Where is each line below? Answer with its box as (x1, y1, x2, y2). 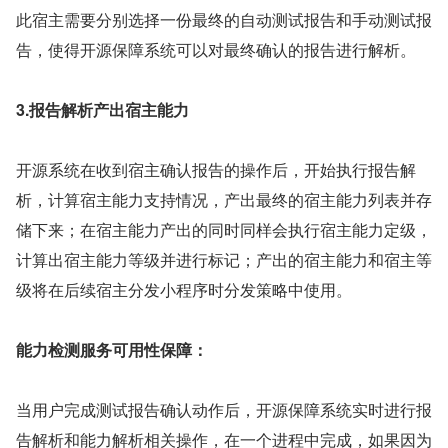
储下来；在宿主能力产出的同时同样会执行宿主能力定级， (16, 217, 432, 241)
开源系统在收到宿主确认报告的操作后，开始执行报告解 (16, 157, 416, 181)
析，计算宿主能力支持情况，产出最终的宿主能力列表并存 (16, 187, 432, 211)
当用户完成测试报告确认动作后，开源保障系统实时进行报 (16, 397, 432, 421)
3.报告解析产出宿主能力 (16, 97, 189, 121)
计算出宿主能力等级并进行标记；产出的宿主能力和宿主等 (16, 247, 432, 271)
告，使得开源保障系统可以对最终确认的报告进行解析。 (16, 37, 416, 61)
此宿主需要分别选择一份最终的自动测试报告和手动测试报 (16, 7, 432, 31)
